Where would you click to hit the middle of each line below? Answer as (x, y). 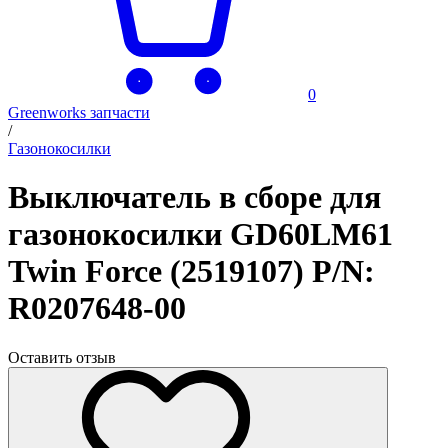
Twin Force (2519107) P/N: (191, 271)
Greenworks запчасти (79, 112)
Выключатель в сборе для (194, 197)
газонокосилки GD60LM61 (200, 234)
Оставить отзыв (62, 357)
